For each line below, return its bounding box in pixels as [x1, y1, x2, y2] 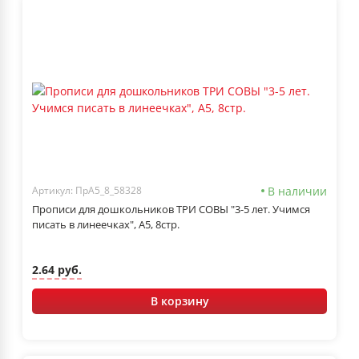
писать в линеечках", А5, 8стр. [32, 216, 179, 232]
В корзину [150, 292, 209, 309]
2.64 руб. [32, 262, 82, 278]
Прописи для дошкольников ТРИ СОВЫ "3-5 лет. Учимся [32, 201, 310, 216]
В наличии [268, 183, 327, 199]
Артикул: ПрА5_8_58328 [32, 184, 142, 198]
